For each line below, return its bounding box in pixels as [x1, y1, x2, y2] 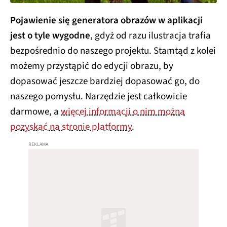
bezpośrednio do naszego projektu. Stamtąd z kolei [10, 44, 216, 58]
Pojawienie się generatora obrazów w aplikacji [10, 14, 203, 28]
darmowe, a [10, 105, 61, 119]
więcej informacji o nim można [61, 105, 185, 119]
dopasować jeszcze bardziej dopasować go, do [10, 74, 200, 89]
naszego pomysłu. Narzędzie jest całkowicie [10, 90, 187, 104]
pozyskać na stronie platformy [10, 120, 132, 134]
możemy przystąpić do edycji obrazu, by [10, 59, 173, 73]
